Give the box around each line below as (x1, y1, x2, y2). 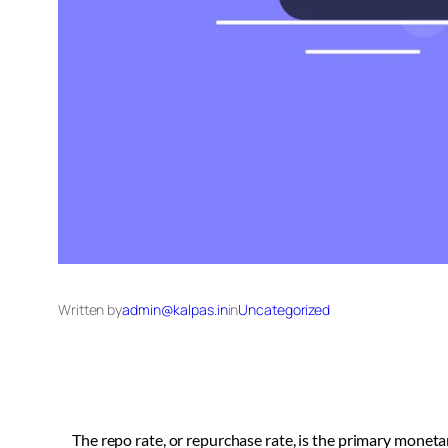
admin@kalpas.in (122, 300, 228, 320)
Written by (58, 300, 122, 320)
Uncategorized (238, 300, 331, 320)
